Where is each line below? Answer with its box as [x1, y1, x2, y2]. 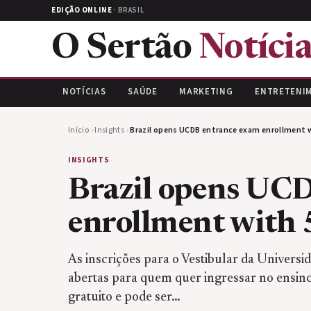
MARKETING [179, 85, 233, 98]
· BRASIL [112, 5, 144, 15]
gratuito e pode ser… [68, 291, 180, 304]
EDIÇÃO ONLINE [51, 5, 112, 15]
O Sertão [51, 32, 199, 67]
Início [68, 124, 90, 136]
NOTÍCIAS [62, 85, 106, 98]
